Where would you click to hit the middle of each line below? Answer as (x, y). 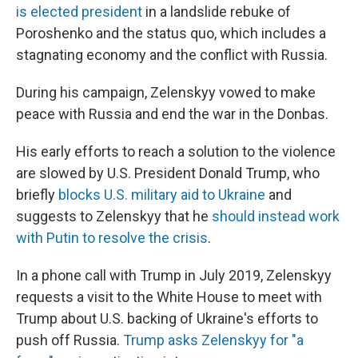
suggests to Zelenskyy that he (114, 216)
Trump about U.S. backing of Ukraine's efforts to (167, 318)
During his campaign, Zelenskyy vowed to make (166, 92)
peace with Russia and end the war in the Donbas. (172, 113)
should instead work (276, 216)
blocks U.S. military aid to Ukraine (162, 194)
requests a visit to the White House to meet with (169, 296)
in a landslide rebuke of (217, 11)
